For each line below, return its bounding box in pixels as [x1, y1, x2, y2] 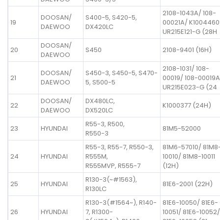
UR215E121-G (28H [163, 27, 217, 36]
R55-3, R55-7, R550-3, [85, 142, 154, 152]
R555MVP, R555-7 [85, 161, 140, 170]
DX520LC [85, 105, 113, 115]
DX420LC [85, 22, 113, 31]
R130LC [85, 184, 107, 193]
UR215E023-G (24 [163, 82, 217, 92]
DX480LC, [85, 96, 115, 106]
